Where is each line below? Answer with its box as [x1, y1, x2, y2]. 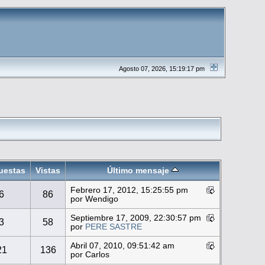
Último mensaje [106, 166, 172, 176]
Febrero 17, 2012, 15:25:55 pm [70, 186, 189, 195]
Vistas [35, 166, 61, 176]
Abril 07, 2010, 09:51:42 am [70, 241, 175, 251]
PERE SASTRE [85, 222, 143, 232]
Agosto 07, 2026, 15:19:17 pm [119, 64, 207, 72]
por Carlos [70, 250, 110, 260]
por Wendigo [70, 195, 119, 204]
